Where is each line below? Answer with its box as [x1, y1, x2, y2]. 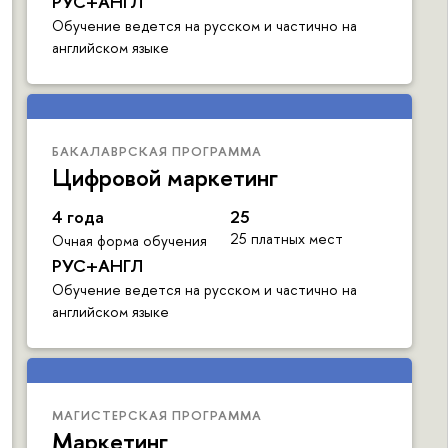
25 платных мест [229, 229, 343, 249]
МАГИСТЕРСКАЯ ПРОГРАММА [52, 406, 262, 425]
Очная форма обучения [52, 231, 207, 251]
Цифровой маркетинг [52, 161, 278, 194]
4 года [52, 205, 104, 229]
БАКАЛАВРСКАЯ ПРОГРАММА [52, 142, 262, 161]
